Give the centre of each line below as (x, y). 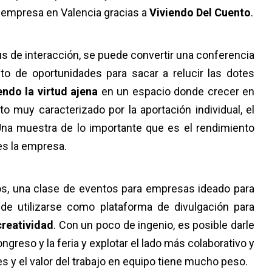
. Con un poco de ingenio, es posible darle (154, 225)
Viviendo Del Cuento (200, 13)
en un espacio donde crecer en (176, 92)
